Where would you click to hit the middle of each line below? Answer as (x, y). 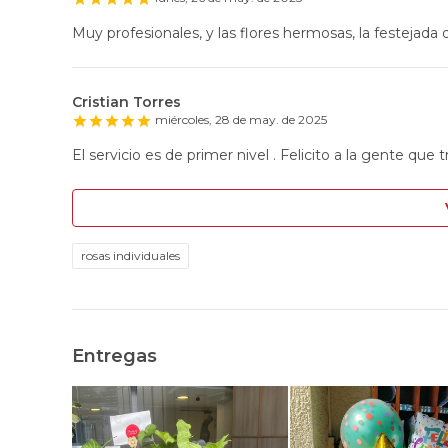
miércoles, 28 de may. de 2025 (241, 120)
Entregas (114, 356)
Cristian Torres (126, 102)
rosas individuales (130, 256)
